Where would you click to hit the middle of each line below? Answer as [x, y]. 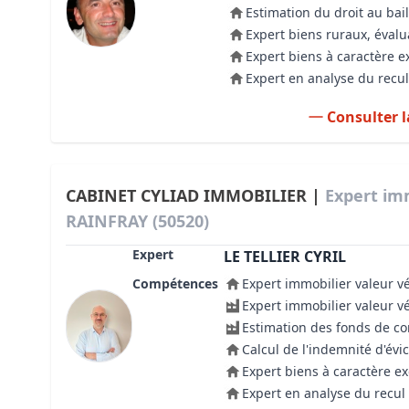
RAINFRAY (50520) [137, 221]
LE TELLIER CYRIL [284, 257]
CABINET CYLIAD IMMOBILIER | [195, 195]
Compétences [175, 283]
